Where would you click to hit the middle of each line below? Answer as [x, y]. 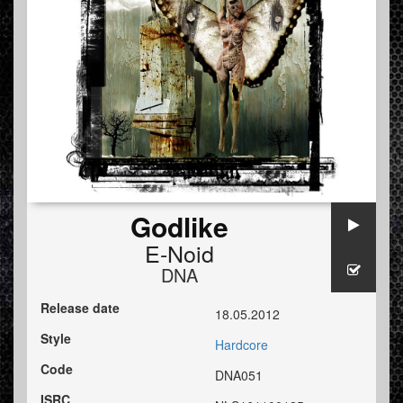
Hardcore [242, 345]
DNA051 [239, 376]
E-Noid [179, 253]
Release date [80, 308]
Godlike [179, 227]
